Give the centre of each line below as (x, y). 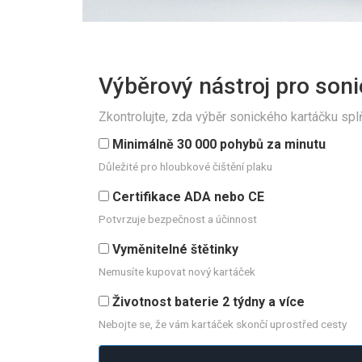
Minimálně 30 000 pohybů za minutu (219, 145)
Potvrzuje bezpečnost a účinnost (178, 219)
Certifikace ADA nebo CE (188, 197)
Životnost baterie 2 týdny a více (208, 302)
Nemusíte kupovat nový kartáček (177, 272)
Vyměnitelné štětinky (175, 250)
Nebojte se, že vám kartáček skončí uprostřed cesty (223, 324)
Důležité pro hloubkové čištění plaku (185, 167)
